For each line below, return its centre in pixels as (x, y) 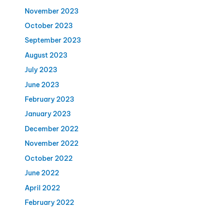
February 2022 (49, 202)
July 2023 (41, 70)
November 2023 (51, 11)
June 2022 (42, 173)
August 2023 (46, 55)
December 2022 (51, 129)
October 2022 (48, 158)
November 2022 (51, 144)
